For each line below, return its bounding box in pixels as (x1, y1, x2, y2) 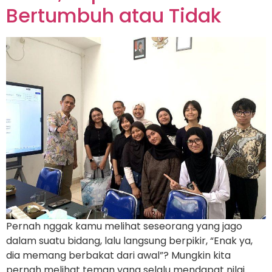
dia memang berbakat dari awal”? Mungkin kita (6, 248, 231, 263)
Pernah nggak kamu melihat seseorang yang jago (6, 219, 242, 234)
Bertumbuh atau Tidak (6, 2, 221, 30)
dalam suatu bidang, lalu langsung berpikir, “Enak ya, (6, 234, 253, 248)
